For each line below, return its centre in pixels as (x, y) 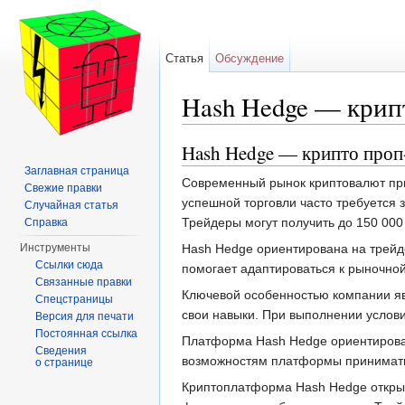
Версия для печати (85, 316)
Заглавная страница (77, 171)
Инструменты (56, 248)
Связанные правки (84, 282)
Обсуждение (250, 58)
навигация (279, 132)
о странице (65, 363)
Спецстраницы (75, 299)
